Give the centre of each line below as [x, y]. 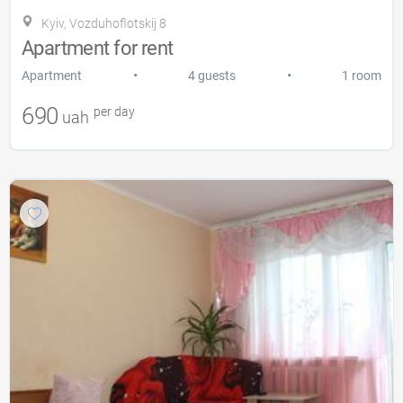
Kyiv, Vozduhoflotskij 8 [104, 23]
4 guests [212, 75]
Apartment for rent [98, 48]
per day [112, 111]
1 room [362, 75]
